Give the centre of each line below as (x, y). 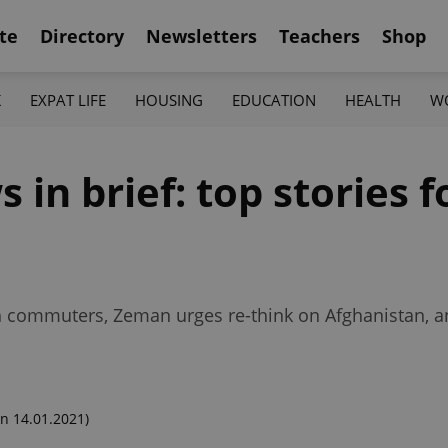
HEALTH (373, 99)
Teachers (319, 35)
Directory (82, 35)
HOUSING (168, 99)
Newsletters (201, 35)
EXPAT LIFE (67, 99)
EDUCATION (274, 99)
